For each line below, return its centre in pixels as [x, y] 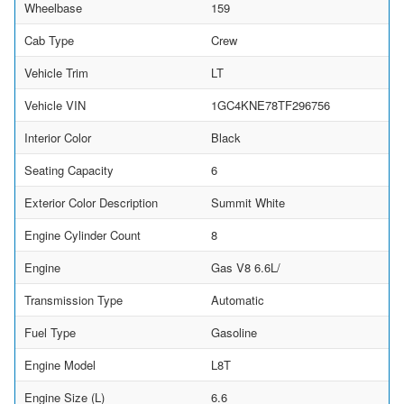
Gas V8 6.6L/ [246, 267]
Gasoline [234, 332]
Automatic [238, 299]
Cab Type [49, 40]
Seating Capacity [69, 170]
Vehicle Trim [56, 72]
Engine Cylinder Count [83, 234]
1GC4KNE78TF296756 [271, 105]
